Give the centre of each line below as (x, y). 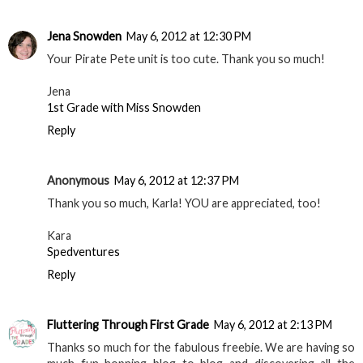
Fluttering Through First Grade (128, 325)
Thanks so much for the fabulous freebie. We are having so (201, 348)
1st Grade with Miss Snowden (124, 108)
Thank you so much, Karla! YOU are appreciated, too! (184, 203)
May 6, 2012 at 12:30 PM (189, 36)
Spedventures (83, 252)
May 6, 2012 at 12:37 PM (177, 181)
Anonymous (78, 181)
